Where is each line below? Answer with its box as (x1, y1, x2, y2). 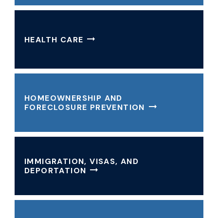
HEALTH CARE (24, 34, 84, 45)
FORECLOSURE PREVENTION (24, 102, 145, 112)
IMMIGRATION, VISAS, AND (24, 156, 139, 166)
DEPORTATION (24, 165, 87, 176)
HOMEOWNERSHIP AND (24, 93, 123, 103)
